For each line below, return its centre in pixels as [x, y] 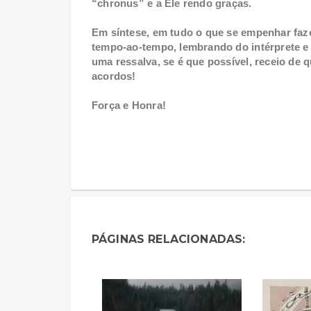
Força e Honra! [129, 106]
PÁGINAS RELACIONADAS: [169, 239]
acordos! [114, 76]
